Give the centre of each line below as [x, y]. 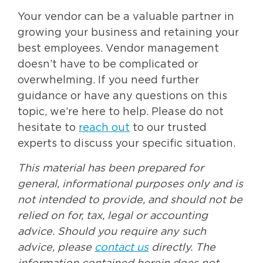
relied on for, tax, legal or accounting [113, 216]
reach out [104, 128]
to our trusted [168, 128]
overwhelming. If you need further [108, 81]
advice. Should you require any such [112, 232]
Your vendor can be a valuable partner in [126, 17]
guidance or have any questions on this [122, 97]
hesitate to [48, 128]
